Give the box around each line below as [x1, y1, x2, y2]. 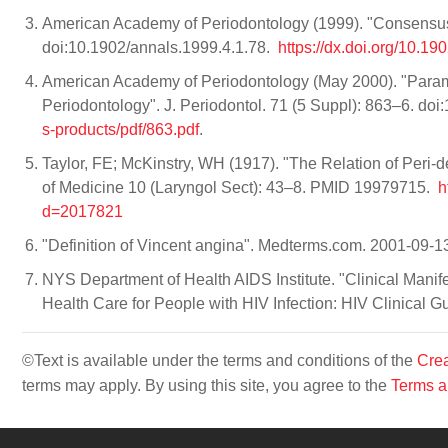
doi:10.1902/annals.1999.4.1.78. [42, 39, 278, 56]
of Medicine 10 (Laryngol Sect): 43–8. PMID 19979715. [42, 179, 438, 196]
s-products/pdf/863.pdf [42, 121, 199, 138]
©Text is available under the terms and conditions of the [22, 352, 417, 369]
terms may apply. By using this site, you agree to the [22, 377, 391, 394]
